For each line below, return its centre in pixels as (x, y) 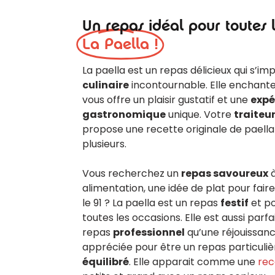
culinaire (106, 85)
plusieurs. (105, 144)
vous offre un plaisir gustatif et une (167, 100)
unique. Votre (200, 114)
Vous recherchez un (132, 173)
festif (235, 203)
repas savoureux (225, 173)
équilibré (106, 262)
